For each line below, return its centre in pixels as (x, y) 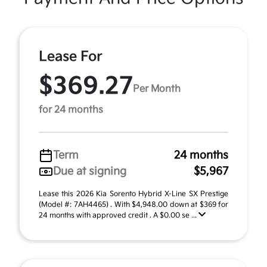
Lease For (71, 57)
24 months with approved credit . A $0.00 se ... (119, 215)
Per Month (157, 89)
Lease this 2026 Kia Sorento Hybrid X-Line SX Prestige (133, 194)
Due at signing (90, 171)
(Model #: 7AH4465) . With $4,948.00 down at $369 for (133, 205)
